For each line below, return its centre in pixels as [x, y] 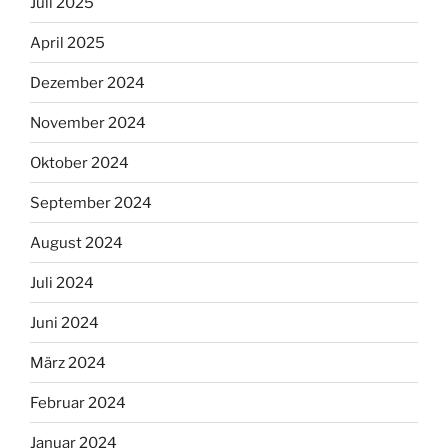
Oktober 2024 [79, 162]
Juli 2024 [62, 282]
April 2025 [67, 42]
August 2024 [76, 242]
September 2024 [91, 202]
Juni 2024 [64, 322]
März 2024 [68, 362]
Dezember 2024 [87, 82]
